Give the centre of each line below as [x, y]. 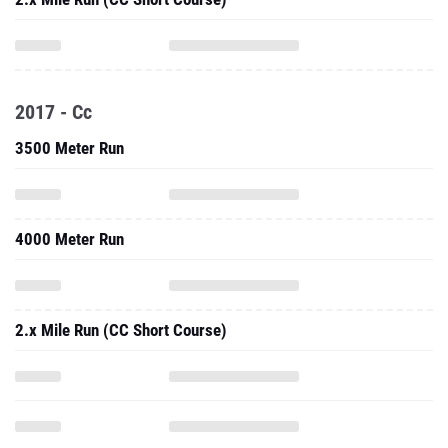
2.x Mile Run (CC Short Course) [121, 330]
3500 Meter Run [69, 148]
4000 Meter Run [69, 239]
